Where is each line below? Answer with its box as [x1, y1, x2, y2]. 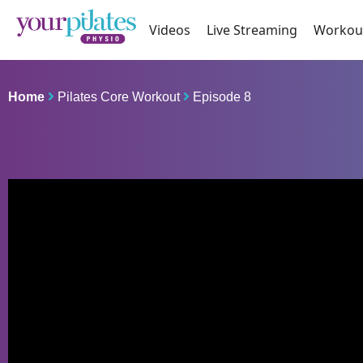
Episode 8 [192, 90, 251, 105]
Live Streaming [207, 21, 298, 40]
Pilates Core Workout [57, 90, 180, 105]
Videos [149, 21, 191, 40]
